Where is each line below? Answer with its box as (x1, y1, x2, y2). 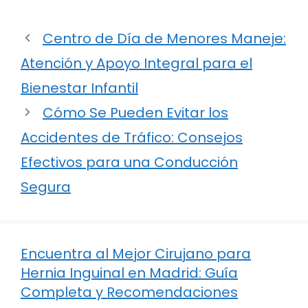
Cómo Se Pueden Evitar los (43, 102, 228, 122)
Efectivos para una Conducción (21, 152, 238, 172)
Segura (21, 177, 71, 197)
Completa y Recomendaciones (21, 282, 238, 302)
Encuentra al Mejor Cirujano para (21, 243, 251, 263)
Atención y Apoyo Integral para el (21, 53, 252, 73)
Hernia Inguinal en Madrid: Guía (21, 263, 238, 283)
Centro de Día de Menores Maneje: (43, 28, 286, 48)
